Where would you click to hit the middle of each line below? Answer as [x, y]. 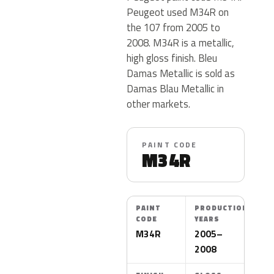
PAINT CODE [170, 145]
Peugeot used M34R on [178, 12]
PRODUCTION [221, 208]
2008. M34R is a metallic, [180, 43]
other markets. [158, 104]
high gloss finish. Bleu [172, 58]
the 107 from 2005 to [173, 27]
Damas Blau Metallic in [175, 88]
